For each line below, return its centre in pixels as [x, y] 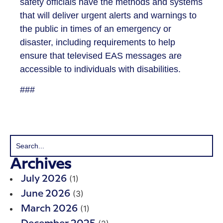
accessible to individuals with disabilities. [102, 69]
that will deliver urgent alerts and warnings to [108, 16]
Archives [41, 164]
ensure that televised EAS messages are [101, 56]
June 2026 [46, 194]
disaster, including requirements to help [98, 43]
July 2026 [44, 179]
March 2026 [49, 209]
